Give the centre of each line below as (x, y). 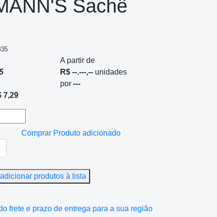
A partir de (77, 60)
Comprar (37, 133)
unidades (110, 72)
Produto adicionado (87, 133)
